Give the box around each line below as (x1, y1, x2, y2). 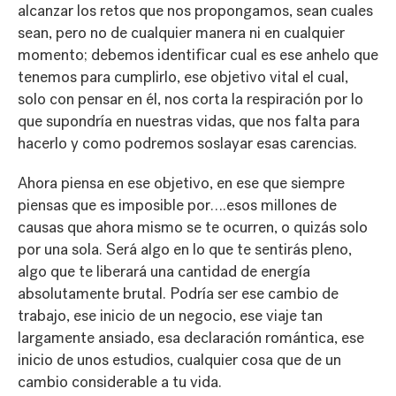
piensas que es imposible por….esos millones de (18, 195, 337, 215)
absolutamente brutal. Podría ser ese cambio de (18, 284, 339, 303)
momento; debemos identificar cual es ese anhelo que (18, 45, 378, 65)
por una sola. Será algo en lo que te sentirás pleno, (18, 240, 352, 259)
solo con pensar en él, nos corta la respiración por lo (18, 89, 363, 109)
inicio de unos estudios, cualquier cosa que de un (18, 350, 341, 369)
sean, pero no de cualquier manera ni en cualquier (18, 23, 345, 42)
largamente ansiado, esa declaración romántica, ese (18, 328, 364, 347)
